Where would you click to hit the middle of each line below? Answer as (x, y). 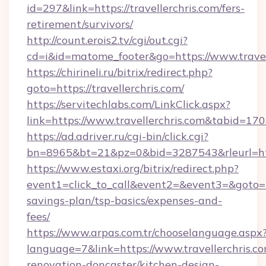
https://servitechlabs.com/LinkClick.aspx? (129, 104)
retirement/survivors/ (80, 24)
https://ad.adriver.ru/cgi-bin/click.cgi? (118, 136)
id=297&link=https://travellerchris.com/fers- (136, 8)
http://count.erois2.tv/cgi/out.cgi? (107, 40)
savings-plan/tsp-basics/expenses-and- (124, 200)
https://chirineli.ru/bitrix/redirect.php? (120, 72)
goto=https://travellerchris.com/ (105, 88)
